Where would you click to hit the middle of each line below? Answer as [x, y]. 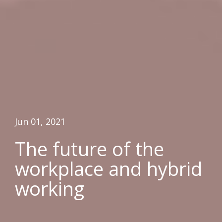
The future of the [89, 149]
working [50, 188]
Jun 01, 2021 [40, 121]
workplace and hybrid [109, 168]
